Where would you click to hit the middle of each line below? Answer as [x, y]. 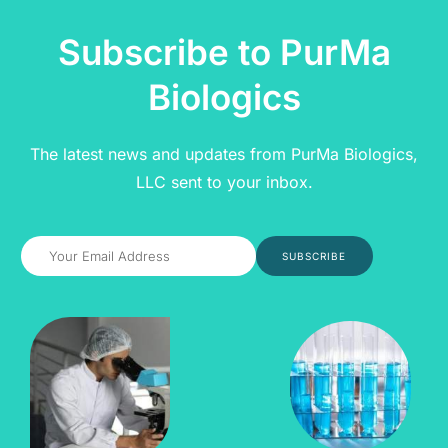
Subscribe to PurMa [224, 52]
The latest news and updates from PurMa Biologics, [224, 154]
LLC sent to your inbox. [224, 182]
